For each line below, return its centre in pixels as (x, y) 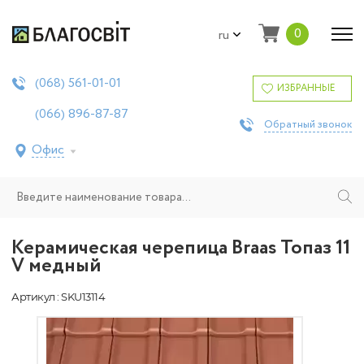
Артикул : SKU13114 (58, 297)
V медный (56, 266)
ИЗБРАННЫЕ (306, 88)
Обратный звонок (308, 125)
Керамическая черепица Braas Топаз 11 (181, 248)
